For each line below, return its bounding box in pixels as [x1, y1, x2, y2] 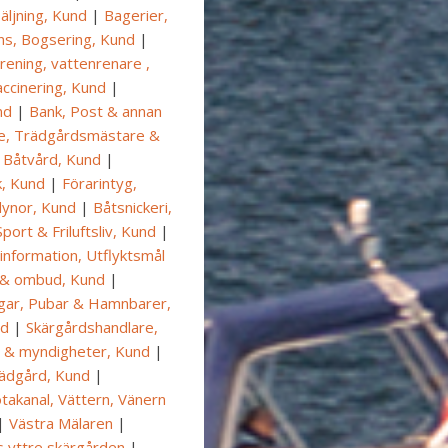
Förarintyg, [62, 173, 137, 194]
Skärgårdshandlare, [26, 317, 158, 338]
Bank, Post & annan [29, 101, 162, 122]
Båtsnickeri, [93, 197, 172, 218]
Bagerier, [104, 5, 168, 26]
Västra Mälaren [9, 413, 113, 434]
